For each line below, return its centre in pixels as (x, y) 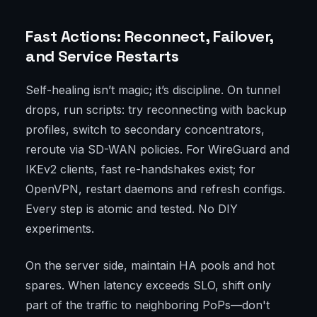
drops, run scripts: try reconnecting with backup (156, 110)
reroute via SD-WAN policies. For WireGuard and (157, 150)
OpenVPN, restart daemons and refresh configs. (155, 189)
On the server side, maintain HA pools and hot (150, 266)
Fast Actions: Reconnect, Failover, (150, 36)
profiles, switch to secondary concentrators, (145, 130)
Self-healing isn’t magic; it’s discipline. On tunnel (153, 90)
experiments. (60, 229)
